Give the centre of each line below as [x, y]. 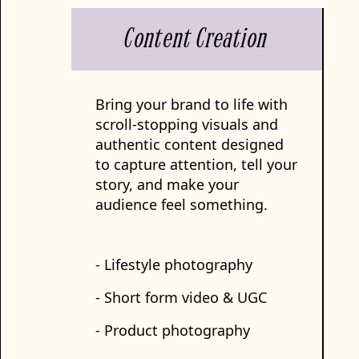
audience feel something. [182, 204]
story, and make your [167, 184]
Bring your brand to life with [192, 104]
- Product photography [173, 330]
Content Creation [197, 41]
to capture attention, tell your [196, 164]
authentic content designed [190, 144]
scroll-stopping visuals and [187, 124]
